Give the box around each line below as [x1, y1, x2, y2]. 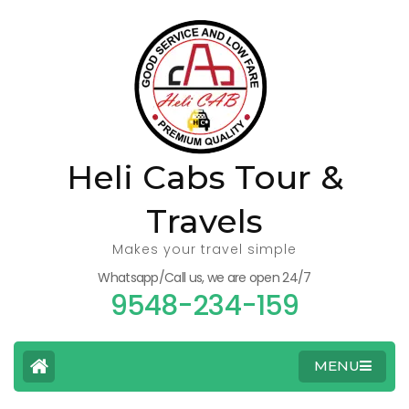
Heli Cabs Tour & [66, 157, 343, 197]
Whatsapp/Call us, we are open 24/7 [98, 268, 311, 287]
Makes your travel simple [112, 240, 297, 258]
